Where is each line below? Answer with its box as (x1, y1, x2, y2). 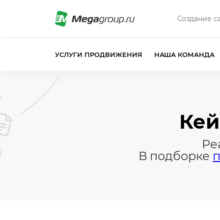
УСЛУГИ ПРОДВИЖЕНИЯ (55, 50, 142, 58)
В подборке (138, 149, 213, 163)
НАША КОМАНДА (154, 50, 215, 58)
